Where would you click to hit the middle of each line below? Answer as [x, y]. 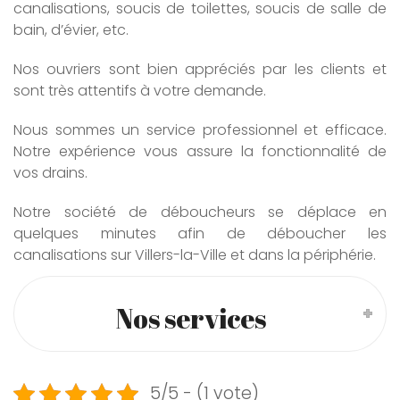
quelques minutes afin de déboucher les [200, 233]
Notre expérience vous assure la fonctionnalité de [200, 151]
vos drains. [50, 172]
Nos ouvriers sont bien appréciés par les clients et [200, 69]
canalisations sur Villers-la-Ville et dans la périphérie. [195, 254]
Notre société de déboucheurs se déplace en [200, 212]
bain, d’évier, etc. [71, 29]
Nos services [191, 318]
